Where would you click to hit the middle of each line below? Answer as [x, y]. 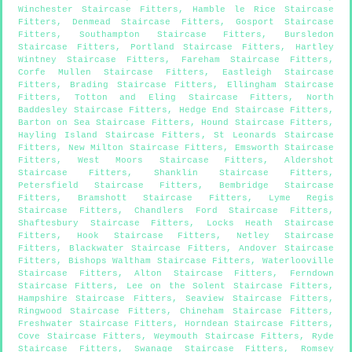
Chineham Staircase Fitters [255, 311]
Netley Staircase [286, 235]
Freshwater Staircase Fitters [96, 323]
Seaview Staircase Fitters [257, 298]
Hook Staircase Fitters [147, 235]
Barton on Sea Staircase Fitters [104, 122]
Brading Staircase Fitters [142, 84]
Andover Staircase [286, 248]
